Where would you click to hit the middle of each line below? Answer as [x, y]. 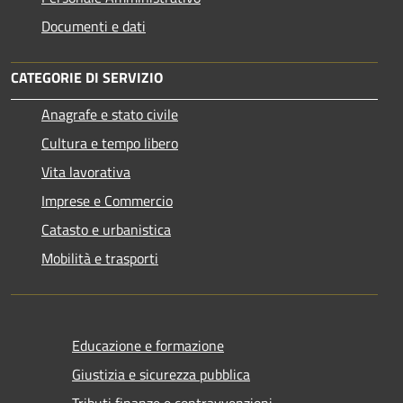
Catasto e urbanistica [106, 229]
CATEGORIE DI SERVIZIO [87, 77]
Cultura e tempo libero [110, 143]
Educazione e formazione [148, 345]
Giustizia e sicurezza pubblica [161, 374]
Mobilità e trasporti [100, 258]
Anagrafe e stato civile [110, 114]
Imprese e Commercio [107, 200]
